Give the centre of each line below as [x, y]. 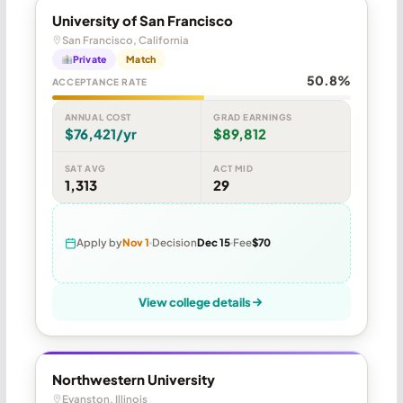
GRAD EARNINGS [253, 116]
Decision [174, 243]
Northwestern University [133, 379]
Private [90, 58]
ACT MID [233, 168]
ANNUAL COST [98, 116]
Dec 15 [213, 243]
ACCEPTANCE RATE [99, 81]
